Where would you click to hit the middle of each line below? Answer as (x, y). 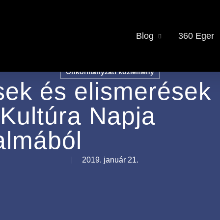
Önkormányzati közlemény (110, 72)
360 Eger (196, 36)
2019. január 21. (110, 160)
